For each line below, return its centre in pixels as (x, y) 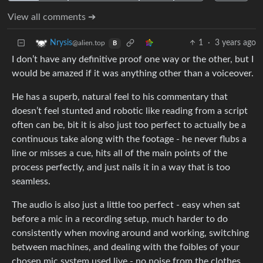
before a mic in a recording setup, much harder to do (120, 219)
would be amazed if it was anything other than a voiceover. (133, 74)
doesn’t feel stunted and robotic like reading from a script (130, 111)
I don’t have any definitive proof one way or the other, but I (133, 60)
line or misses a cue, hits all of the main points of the (119, 154)
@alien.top (89, 43)
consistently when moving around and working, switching (130, 233)
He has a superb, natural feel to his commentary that (120, 97)
